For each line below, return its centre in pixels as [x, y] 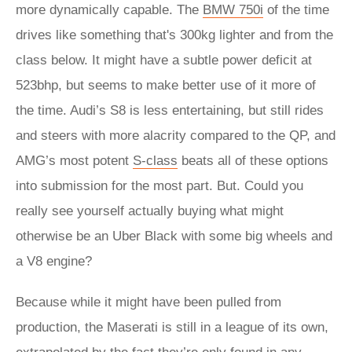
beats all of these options [253, 161]
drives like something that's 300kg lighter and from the [174, 35]
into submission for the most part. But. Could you [159, 186]
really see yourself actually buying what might [150, 211]
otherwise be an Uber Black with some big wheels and [174, 236]
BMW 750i [233, 10]
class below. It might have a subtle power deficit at [164, 60]
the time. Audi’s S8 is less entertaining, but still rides [170, 110]
